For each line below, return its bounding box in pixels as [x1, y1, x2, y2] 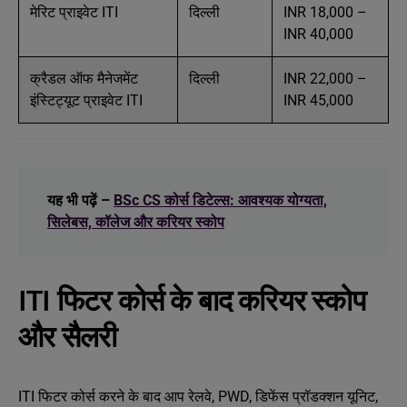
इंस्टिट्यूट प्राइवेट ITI [30, 92, 143, 109]
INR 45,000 [283, 92, 353, 109]
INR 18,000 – [283, 4, 367, 21]
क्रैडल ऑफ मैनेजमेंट [30, 70, 138, 87]
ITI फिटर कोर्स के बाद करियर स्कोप [18, 284, 365, 320]
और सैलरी [18, 321, 117, 356]
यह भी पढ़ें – [47, 192, 114, 209]
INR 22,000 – [283, 70, 367, 87]
